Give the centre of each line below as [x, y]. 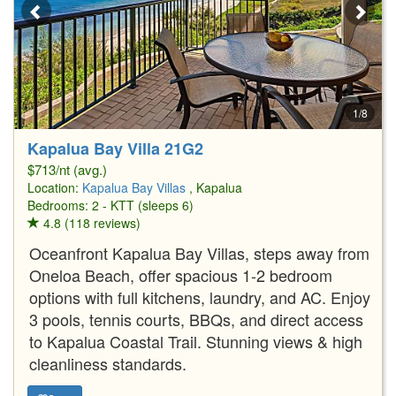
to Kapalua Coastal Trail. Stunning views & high [196, 341]
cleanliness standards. [108, 363]
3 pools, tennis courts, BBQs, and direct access [196, 319]
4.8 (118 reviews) [90, 222]
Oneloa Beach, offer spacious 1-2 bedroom [181, 274]
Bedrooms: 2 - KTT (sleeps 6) [110, 205]
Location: [55, 187]
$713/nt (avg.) [67, 169]
